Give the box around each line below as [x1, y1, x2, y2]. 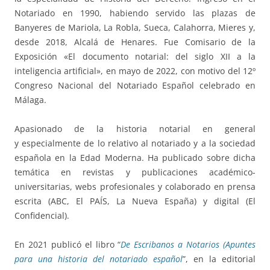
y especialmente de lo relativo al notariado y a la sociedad [14, 137, 256, 149]
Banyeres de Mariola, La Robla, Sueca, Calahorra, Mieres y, [14, 22, 256, 34]
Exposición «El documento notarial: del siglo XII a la [14, 51, 256, 63]
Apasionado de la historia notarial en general [14, 123, 256, 135]
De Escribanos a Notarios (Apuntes [121, 239, 256, 251]
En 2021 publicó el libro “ [14, 239, 121, 251]
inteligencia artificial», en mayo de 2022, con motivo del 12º [14, 65, 256, 77]
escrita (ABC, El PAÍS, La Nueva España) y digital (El [14, 195, 256, 207]
